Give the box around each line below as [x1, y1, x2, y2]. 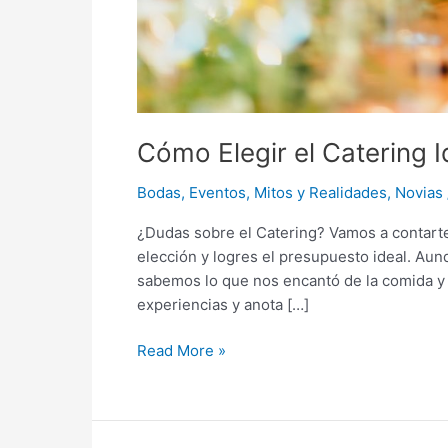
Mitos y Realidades [254, 182, 387, 202]
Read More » [137, 341, 226, 361]
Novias [395, 182, 443, 202]
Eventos [189, 182, 246, 202]
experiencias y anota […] [137, 294, 309, 314]
